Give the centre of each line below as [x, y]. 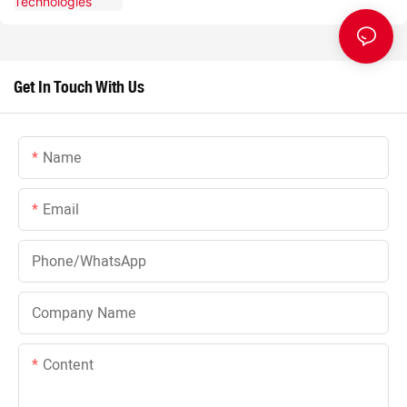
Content [68, 366]
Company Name [84, 314]
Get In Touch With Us [79, 87]
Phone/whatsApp [89, 262]
